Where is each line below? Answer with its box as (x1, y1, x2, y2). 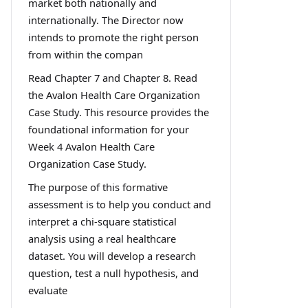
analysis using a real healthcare (28, 231, 176, 245)
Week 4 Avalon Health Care (28, 139, 155, 153)
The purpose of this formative (28, 179, 168, 194)
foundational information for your (28, 122, 189, 136)
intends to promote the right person (28, 30, 199, 44)
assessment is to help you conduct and (28, 197, 211, 211)
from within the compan (28, 47, 143, 61)
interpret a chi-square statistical (28, 214, 177, 228)
